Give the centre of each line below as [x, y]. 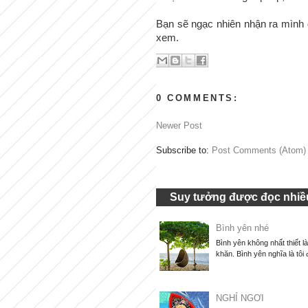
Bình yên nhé [243, 228]
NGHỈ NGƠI [240, 298]
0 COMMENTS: [197, 98]
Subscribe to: [184, 151]
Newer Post [179, 126]
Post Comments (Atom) [259, 151]
